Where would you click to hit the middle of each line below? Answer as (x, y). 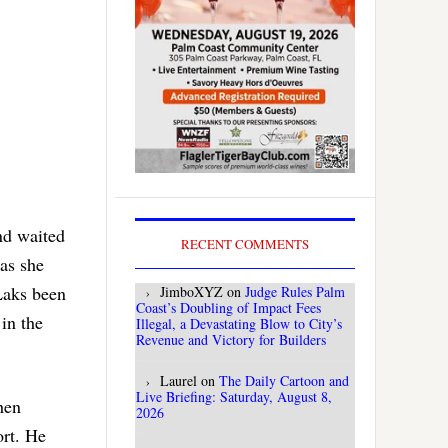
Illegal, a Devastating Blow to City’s (239, 324)
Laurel (178, 381)
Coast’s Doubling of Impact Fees (228, 308)
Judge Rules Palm (295, 292)
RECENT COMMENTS (245, 244)
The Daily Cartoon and (284, 381)
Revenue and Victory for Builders (231, 340)
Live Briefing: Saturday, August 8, (234, 397)
